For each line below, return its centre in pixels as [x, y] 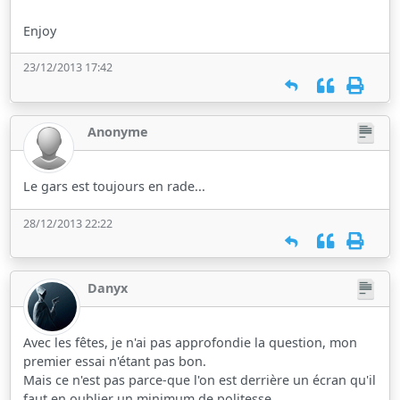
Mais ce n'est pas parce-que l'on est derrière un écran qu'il [200, 379]
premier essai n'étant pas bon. [115, 361]
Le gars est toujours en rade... [115, 187]
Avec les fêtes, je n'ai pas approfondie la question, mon [191, 342]
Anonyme [118, 132]
